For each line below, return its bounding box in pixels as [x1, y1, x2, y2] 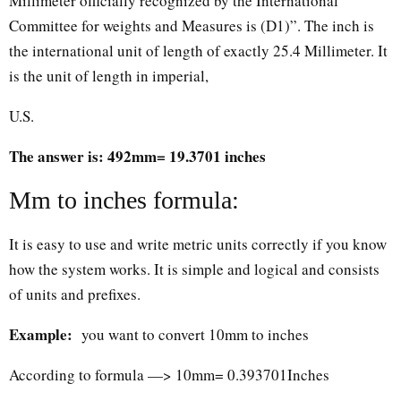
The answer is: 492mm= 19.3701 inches [9, 144, 266, 167]
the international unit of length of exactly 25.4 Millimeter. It [9, 39, 388, 61]
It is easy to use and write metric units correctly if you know [9, 233, 387, 254]
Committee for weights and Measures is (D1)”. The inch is [9, 14, 374, 36]
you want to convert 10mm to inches [78, 323, 309, 345]
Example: [9, 322, 73, 346]
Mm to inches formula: [9, 185, 239, 214]
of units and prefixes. [9, 283, 141, 304]
